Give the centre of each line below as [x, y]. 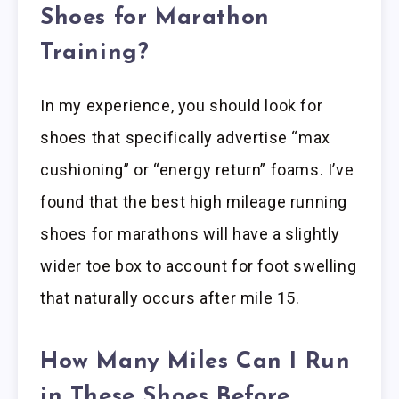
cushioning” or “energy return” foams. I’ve [197, 170]
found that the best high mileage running [194, 202]
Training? [95, 53]
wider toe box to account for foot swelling [199, 266]
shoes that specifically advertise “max [185, 138]
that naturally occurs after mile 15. [170, 298]
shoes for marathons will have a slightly [191, 234]
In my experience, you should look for [182, 106]
